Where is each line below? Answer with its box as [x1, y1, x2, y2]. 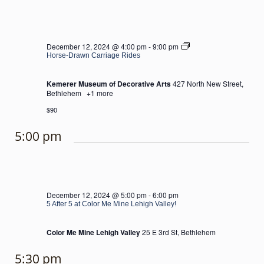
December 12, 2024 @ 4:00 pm [47, 41, 147, 51]
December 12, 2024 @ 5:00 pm [47, 190, 147, 200]
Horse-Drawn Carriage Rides [47, 51, 140, 60]
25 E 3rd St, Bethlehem [142, 227, 216, 237]
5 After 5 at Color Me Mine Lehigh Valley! [47, 200, 176, 208]
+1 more [85, 88, 113, 98]
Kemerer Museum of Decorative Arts [47, 78, 173, 89]
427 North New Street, [173, 78, 243, 88]
